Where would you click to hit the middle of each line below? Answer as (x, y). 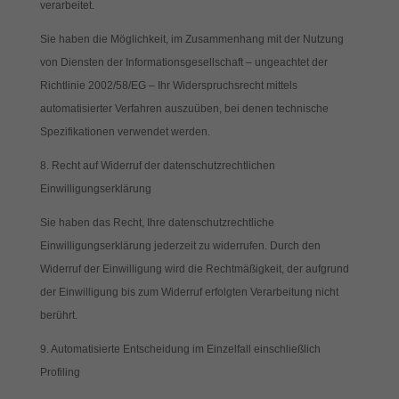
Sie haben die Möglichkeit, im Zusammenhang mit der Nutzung (191, 39)
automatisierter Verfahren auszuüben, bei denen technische (184, 109)
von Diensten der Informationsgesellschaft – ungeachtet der (183, 62)
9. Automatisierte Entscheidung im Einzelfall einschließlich (180, 349)
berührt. (58, 315)
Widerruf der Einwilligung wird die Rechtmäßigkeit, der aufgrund (194, 269)
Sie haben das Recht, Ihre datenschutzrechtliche (157, 223)
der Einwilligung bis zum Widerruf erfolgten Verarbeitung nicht (189, 292)
